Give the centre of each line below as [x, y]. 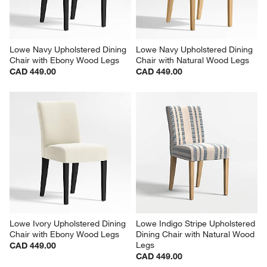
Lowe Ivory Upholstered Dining [69, 224]
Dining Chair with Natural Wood [196, 235]
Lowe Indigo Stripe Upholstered [197, 224]
